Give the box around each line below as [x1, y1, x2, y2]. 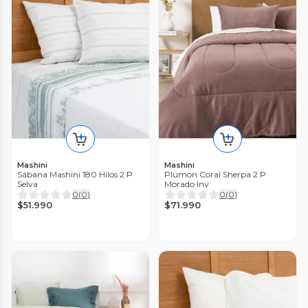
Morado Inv [164, 179, 209, 190]
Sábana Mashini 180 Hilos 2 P [17, 169, 133, 180]
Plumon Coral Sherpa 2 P [164, 169, 266, 180]
